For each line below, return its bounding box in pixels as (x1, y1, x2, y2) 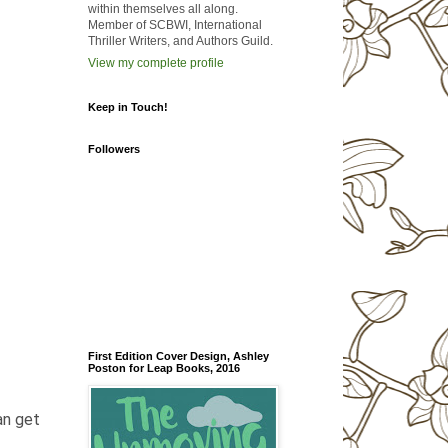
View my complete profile (87, 56, 224, 71)
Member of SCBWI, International (87, 18, 262, 33)
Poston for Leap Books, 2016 (87, 362, 240, 375)
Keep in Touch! (87, 101, 168, 114)
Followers (87, 143, 140, 156)
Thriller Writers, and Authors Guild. (87, 34, 273, 49)
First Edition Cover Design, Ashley (87, 350, 269, 363)
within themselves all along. (87, 2, 238, 17)
